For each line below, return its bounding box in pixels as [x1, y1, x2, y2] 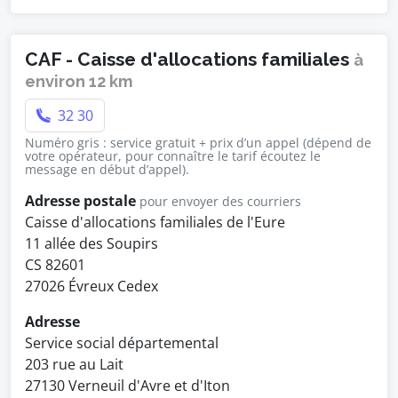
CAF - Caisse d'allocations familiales [25, 48, 354, 70]
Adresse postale [25, 191, 136, 211]
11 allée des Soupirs [25, 234, 158, 253]
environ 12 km [25, 72, 133, 91]
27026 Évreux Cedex [25, 276, 158, 296]
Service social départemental [25, 333, 219, 353]
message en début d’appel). [25, 161, 189, 178]
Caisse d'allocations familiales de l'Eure [25, 212, 285, 232]
